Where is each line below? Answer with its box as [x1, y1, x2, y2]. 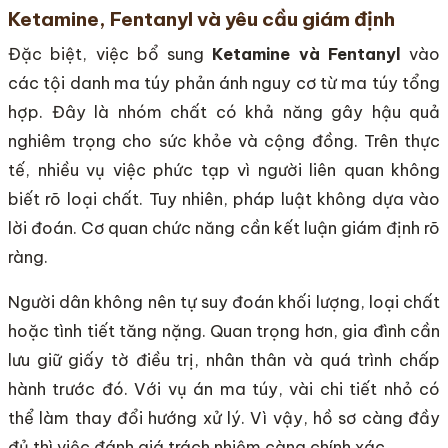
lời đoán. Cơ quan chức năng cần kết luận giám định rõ [8, 218, 440, 239]
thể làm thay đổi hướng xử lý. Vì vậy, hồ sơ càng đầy [8, 408, 440, 429]
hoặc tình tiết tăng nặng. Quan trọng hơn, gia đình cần [8, 321, 440, 342]
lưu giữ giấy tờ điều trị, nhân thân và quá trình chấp [8, 350, 440, 371]
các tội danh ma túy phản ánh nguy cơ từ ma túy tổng [8, 73, 440, 94]
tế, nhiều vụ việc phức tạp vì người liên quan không [8, 160, 440, 181]
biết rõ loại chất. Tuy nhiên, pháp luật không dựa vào [8, 189, 440, 210]
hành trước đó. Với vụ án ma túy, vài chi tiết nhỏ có [8, 379, 440, 400]
